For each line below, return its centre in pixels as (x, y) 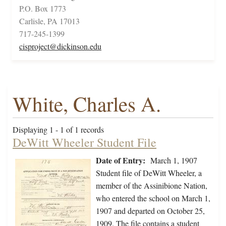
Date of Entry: (121, 160)
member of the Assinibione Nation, (152, 186)
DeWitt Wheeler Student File (84, 143)
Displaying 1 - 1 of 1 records (58, 130)
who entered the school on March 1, (153, 198)
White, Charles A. (87, 104)
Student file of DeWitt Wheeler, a (149, 173)
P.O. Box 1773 (43, 9)
